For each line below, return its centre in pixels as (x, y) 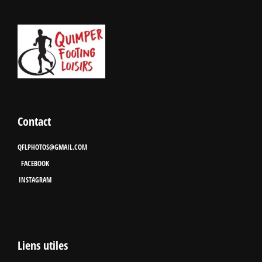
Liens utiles (43, 246)
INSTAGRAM (35, 180)
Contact (34, 122)
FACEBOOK (35, 164)
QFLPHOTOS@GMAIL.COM (52, 147)
